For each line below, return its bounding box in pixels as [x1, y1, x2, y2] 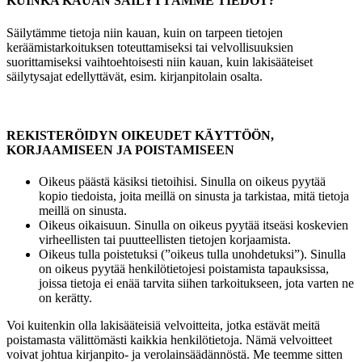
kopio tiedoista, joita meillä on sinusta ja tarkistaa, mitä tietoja [39, 189, 349, 204]
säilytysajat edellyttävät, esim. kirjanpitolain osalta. [6, 69, 263, 83]
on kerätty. [39, 291, 92, 305]
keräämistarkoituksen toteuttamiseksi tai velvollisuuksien [6, 40, 293, 54]
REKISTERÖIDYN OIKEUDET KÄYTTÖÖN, [6, 128, 274, 142]
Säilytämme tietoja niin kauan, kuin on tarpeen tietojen [6, 25, 283, 40]
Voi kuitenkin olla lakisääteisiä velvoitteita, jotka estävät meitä [6, 318, 320, 333]
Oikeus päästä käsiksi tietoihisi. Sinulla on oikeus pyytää [39, 175, 326, 189]
